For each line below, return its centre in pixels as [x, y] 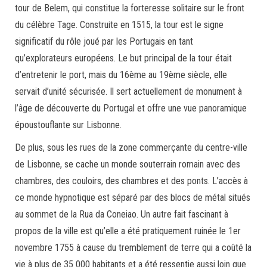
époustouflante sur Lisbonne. [68, 125]
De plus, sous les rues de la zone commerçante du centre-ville [131, 148]
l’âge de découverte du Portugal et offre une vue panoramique [131, 108]
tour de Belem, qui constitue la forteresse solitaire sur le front [130, 8]
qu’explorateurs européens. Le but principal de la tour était [123, 58]
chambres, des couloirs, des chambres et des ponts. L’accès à [131, 181]
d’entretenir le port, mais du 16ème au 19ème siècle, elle [121, 75]
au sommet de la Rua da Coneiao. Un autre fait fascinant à [122, 214]
